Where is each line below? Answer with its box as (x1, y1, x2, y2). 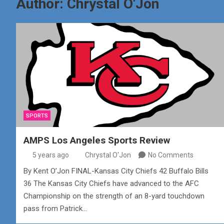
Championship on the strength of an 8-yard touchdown (23, 191, 204, 200)
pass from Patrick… (23, 204, 87, 213)
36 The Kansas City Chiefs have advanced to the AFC (23, 179, 199, 188)
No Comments (148, 151, 193, 159)
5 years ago (32, 151, 69, 159)
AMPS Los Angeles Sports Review (23, 134, 170, 146)
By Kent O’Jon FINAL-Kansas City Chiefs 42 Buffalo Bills (23, 166, 208, 175)
